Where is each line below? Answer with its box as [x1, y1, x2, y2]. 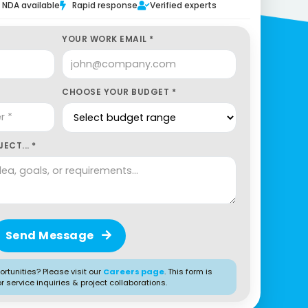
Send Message [5, 228, 97, 243]
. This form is [164, 266, 213, 277]
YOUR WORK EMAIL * [62, 33, 154, 45]
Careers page [103, 266, 165, 277]
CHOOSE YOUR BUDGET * [62, 86, 177, 98]
